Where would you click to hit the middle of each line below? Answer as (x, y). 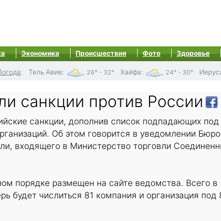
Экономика (40, 53)
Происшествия (101, 53)
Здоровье (193, 53)
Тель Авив (45, 72)
